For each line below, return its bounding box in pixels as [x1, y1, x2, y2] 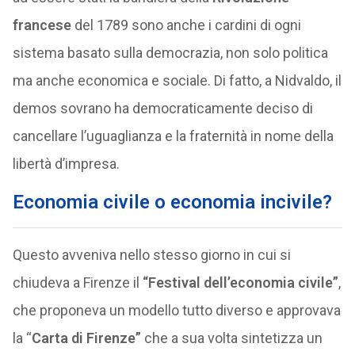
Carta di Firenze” [31, 330, 141, 346]
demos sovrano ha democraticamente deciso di [12, 100, 313, 116]
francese [12, 17, 71, 33]
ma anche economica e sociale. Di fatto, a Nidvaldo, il [12, 72, 342, 89]
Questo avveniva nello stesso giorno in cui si [12, 246, 291, 263]
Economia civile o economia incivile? [12, 191, 332, 213]
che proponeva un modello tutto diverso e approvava [12, 302, 341, 319]
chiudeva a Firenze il [12, 274, 143, 291]
